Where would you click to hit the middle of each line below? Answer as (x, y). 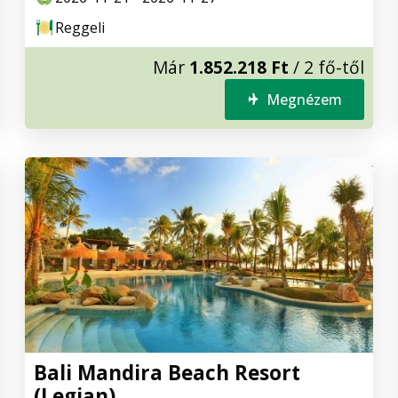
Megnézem (304, 99)
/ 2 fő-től (326, 67)
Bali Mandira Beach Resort (167, 373)
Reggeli (80, 27)
